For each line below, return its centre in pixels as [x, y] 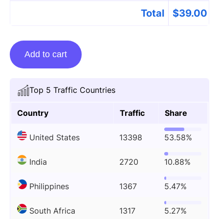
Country [33, 113]
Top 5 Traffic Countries [72, 90]
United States [55, 137]
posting [23, 60]
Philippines [49, 186]
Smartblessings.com [47, 86]
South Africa [52, 211]
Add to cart [46, 54]
